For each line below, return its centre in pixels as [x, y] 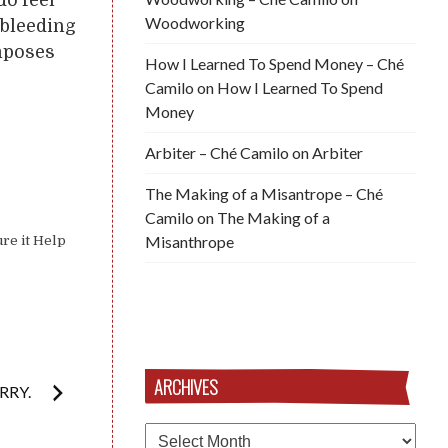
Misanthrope [189, 241]
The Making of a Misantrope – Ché [264, 193]
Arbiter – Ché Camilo [217, 152]
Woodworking [195, 22]
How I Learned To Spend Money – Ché [274, 63]
